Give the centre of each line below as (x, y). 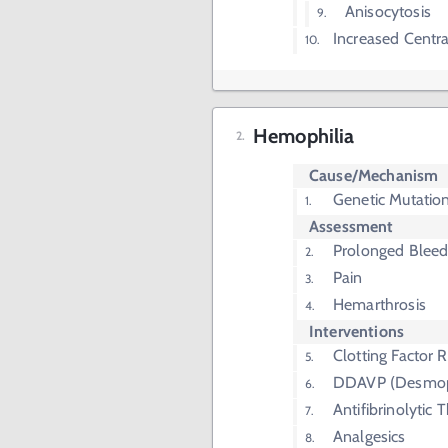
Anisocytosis (388, 11)
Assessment (351, 226)
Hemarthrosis (379, 304)
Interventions (356, 331)
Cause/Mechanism (374, 175)
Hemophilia (304, 136)
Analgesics (369, 436)
